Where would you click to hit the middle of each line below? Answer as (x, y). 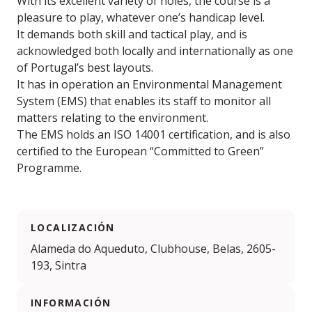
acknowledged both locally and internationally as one (155, 51)
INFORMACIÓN (71, 303)
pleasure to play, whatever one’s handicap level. (141, 18)
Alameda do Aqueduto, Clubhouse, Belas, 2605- (153, 249)
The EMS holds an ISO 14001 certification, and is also (154, 135)
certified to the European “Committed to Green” (140, 151)
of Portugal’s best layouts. (85, 68)
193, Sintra (58, 266)
